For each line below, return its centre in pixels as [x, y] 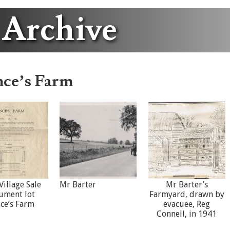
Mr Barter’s [187, 185]
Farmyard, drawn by [187, 195]
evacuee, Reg [187, 204]
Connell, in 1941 [187, 214]
